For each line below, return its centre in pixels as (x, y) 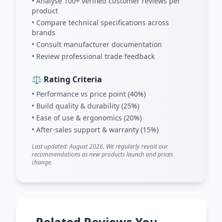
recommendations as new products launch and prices (102, 154)
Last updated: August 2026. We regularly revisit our (100, 146)
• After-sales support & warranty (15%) (95, 130)
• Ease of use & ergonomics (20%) (87, 118)
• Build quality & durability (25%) (85, 106)
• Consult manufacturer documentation (97, 44)
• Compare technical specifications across (100, 23)
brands (44, 32)
